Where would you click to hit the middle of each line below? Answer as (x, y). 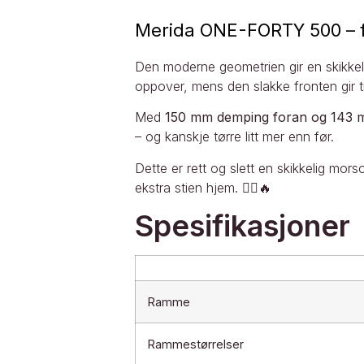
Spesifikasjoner (242, 225)
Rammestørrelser (195, 344)
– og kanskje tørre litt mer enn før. (234, 137)
